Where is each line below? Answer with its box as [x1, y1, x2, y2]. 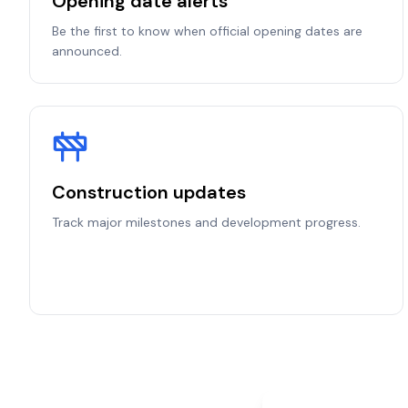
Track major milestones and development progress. [52, 214, 361, 230]
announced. [52, 43, 122, 59]
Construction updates [52, 180, 246, 204]
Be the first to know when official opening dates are [52, 23, 362, 39]
